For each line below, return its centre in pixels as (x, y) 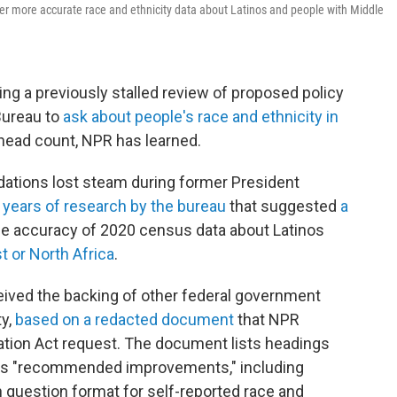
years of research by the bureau (114, 206)
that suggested (283, 206)
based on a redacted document (125, 319)
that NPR (267, 319)
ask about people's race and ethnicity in (201, 117)
